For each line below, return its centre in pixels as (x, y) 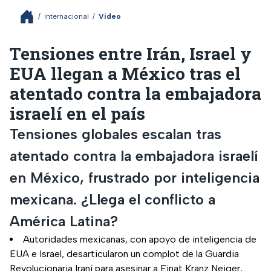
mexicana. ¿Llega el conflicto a (113, 199)
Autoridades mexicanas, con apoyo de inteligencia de (140, 239)
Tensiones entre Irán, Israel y (131, 53)
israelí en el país (77, 113)
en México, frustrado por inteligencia (135, 177)
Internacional (67, 16)
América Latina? (64, 221)
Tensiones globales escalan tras (116, 134)
